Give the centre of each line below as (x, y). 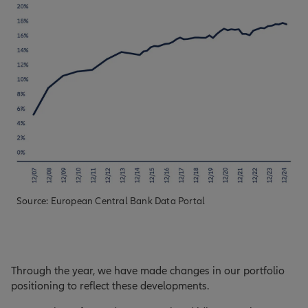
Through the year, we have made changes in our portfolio (148, 271)
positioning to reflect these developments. (110, 286)
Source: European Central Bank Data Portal (111, 201)
